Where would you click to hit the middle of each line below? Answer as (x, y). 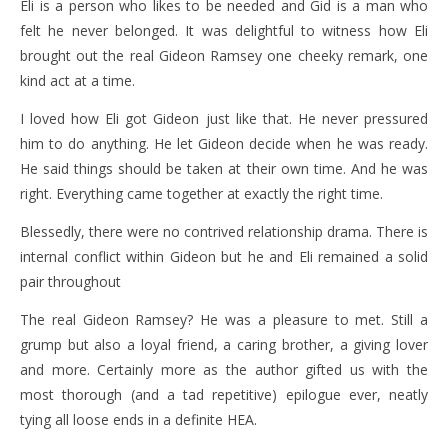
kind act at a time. (77, 80)
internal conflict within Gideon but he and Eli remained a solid (224, 256)
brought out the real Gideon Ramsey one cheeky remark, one (224, 55)
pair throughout (70, 281)
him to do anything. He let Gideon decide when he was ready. (224, 143)
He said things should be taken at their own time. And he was (224, 168)
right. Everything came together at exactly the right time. (201, 193)
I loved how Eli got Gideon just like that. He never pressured (224, 118)
